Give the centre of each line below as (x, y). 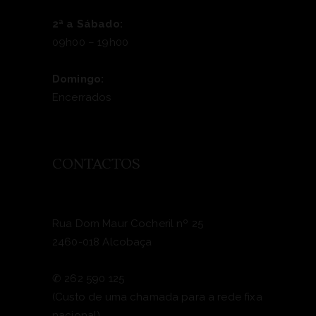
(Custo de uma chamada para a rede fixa (157, 297)
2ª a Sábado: (87, 24)
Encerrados (82, 97)
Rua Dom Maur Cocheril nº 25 (128, 223)
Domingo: (78, 79)
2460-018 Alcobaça (102, 242)
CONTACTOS (96, 164)
